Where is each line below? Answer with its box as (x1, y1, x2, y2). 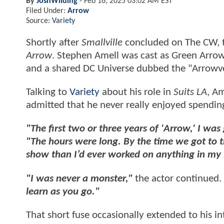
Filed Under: (26, 6, 67, 15)
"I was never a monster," (26, 173, 132, 184)
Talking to (26, 87, 69, 98)
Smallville (81, 37, 122, 48)
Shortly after (26, 37, 81, 48)
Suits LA (173, 87, 207, 98)
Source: (26, 16, 52, 25)
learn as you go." (26, 186, 99, 197)
